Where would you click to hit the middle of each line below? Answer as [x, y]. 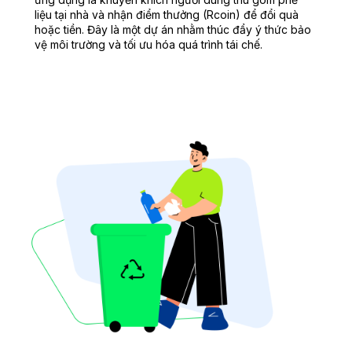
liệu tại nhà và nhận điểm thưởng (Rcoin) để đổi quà [166, 15]
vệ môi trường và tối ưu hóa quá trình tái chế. [148, 45]
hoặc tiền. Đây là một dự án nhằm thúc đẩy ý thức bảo [172, 30]
